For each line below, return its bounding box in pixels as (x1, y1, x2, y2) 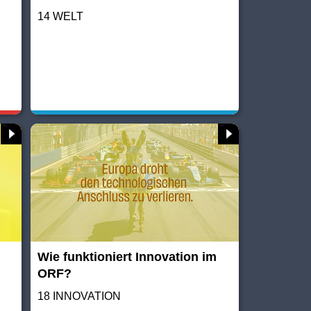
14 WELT (37, 10, 84, 22)
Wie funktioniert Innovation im (37, 249, 217, 264)
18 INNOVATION (37, 289, 121, 302)
